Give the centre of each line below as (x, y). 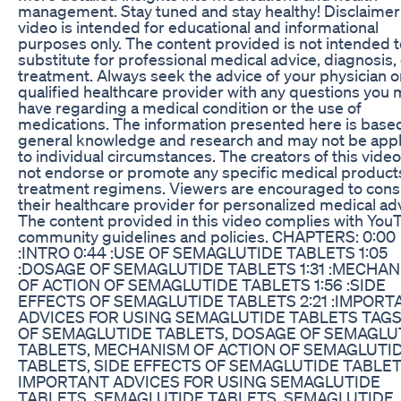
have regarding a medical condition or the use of (190, 107)
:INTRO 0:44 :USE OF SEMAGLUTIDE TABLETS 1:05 (203, 252)
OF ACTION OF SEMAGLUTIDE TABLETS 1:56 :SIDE (202, 284)
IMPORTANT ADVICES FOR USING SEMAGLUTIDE (199, 381)
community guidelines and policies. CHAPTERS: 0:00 (207, 236)
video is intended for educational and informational (198, 26)
